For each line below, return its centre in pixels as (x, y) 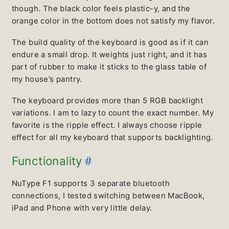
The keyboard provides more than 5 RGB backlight (107, 101)
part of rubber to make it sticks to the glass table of (109, 67)
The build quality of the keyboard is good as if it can (110, 42)
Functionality (47, 161)
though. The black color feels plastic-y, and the (101, 9)
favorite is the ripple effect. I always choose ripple (107, 125)
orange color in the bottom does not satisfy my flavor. (113, 21)
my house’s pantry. (47, 79)
